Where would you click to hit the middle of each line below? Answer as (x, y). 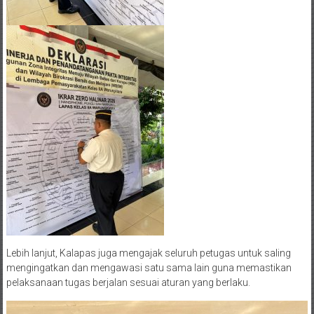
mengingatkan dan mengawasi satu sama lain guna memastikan (149, 268)
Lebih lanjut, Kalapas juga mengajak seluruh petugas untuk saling (148, 253)
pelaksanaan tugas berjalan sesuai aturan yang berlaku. (128, 282)
